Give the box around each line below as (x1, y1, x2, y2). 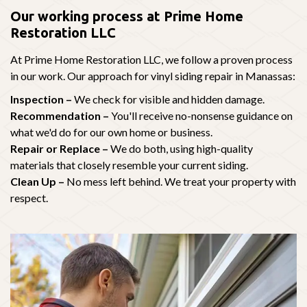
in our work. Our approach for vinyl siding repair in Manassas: (10, 69, 295, 82)
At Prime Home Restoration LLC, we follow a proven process (10, 52, 293, 66)
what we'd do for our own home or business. (10, 125, 212, 138)
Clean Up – (10, 174, 64, 188)
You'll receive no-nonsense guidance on (109, 108, 293, 122)
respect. (10, 191, 48, 204)
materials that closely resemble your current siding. (10, 158, 248, 171)
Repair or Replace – (10, 141, 108, 155)
